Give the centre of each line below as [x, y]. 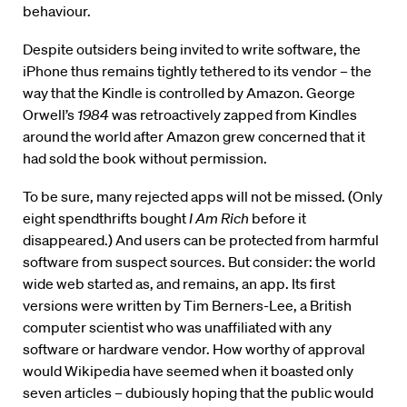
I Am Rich [219, 218]
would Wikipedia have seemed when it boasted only [188, 371]
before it [278, 218]
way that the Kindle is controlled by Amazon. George [189, 93]
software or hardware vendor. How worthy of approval [194, 349]
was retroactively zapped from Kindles [233, 115]
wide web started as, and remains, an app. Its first [179, 284]
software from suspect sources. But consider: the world [199, 262]
